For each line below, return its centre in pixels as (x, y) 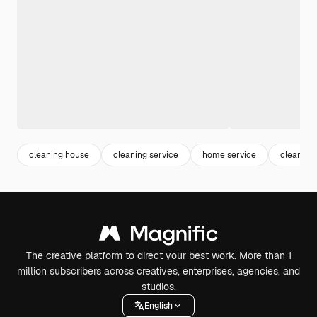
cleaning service (146, 155)
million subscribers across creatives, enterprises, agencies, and (158, 271)
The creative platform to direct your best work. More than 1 (158, 256)
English (158, 305)
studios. (158, 287)
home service (229, 155)
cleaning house (59, 155)
